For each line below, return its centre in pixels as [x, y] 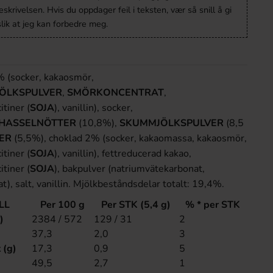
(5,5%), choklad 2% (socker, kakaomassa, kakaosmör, [129, 138]
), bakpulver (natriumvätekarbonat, [129, 168]
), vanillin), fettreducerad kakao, [123, 153]
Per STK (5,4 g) [136, 204]
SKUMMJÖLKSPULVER [172, 123]
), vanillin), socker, [94, 108]
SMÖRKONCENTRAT [115, 92]
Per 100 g [62, 204]
